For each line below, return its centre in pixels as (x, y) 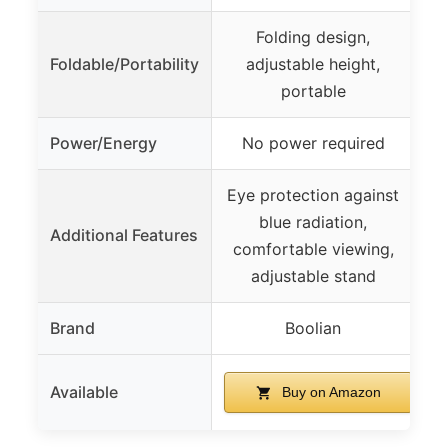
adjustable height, (313, 63)
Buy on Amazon (330, 391)
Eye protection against (313, 194)
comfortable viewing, (313, 248)
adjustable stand (313, 275)
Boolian (313, 327)
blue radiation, (313, 221)
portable (313, 90)
